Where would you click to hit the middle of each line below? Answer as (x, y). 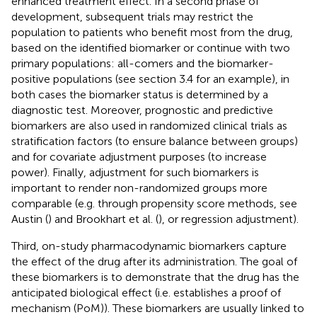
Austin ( (30, 219)
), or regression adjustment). (229, 219)
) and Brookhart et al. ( (103, 219)
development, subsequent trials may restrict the (132, 16)
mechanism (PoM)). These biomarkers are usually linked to (158, 308)
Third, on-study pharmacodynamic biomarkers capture (149, 246)
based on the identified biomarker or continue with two (151, 47)
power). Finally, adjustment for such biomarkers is (135, 172)
